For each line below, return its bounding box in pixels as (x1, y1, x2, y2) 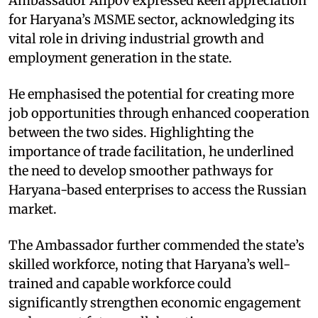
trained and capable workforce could (9, 275, 231, 292)
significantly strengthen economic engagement (9, 294, 301, 311)
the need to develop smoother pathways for (9, 162, 273, 179)
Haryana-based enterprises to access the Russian (9, 181, 307, 198)
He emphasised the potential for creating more (9, 85, 294, 102)
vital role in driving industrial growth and (9, 30, 264, 47)
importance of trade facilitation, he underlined (9, 143, 294, 160)
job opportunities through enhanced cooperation (9, 104, 309, 121)
